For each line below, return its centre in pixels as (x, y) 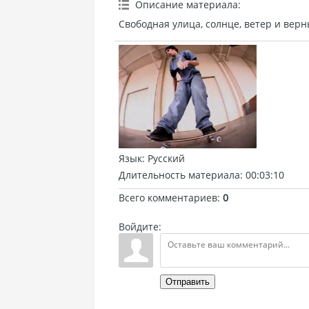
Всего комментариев (168, 198)
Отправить (188, 282)
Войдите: (140, 227)
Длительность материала (179, 175)
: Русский (163, 158)
